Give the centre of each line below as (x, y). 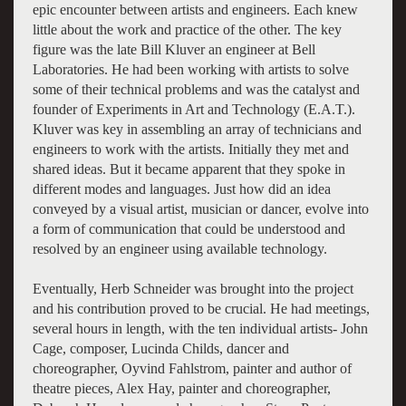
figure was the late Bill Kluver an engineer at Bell (174, 49)
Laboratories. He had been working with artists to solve (190, 69)
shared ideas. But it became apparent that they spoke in (188, 169)
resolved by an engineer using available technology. (179, 248)
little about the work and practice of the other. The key (187, 29)
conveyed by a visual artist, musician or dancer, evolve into (200, 208)
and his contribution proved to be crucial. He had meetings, (201, 308)
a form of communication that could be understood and (188, 228)
